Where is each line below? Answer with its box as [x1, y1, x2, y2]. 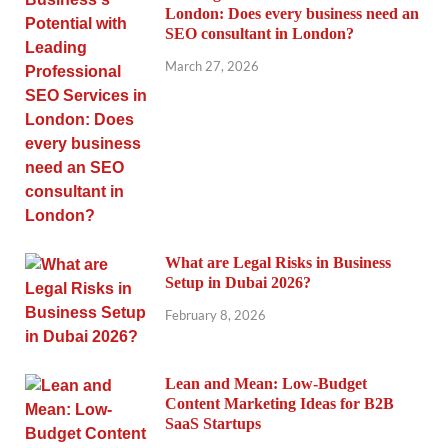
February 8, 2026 [165, 307, 266, 324]
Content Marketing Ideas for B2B [165, 395, 394, 413]
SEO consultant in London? [165, 25, 354, 43]
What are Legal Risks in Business [165, 254, 391, 272]
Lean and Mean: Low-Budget [165, 375, 367, 393]
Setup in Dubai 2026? [165, 274, 311, 292]
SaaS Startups [165, 415, 261, 433]
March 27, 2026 [165, 58, 259, 75]
